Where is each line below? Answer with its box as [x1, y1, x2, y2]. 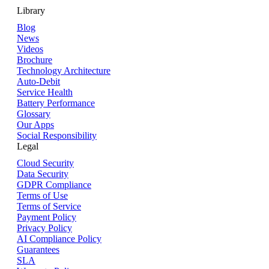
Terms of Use [17, 190, 68, 201]
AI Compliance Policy [17, 233, 101, 244]
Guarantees [17, 244, 59, 255]
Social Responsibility [17, 130, 97, 141]
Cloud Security [17, 157, 74, 168]
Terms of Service [17, 201, 81, 211]
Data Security [17, 168, 68, 179]
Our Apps [17, 119, 54, 130]
